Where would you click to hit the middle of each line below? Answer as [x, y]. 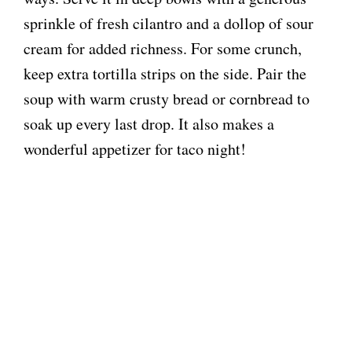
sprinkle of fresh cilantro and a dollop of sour [169, 24]
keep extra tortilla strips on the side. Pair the [165, 74]
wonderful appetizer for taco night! [135, 149]
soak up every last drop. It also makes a [149, 124]
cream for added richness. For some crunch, [163, 49]
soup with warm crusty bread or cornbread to [167, 99]
